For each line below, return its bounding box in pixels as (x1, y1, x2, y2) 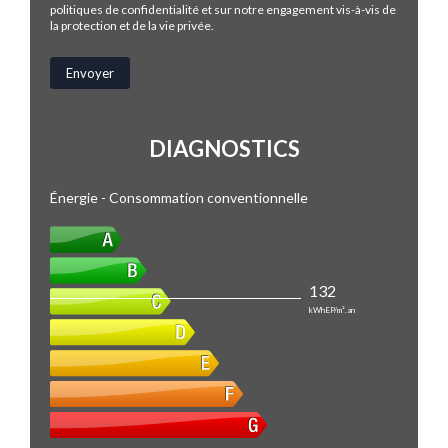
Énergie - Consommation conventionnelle (50, 188, 308, 206)
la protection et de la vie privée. (50, 18, 214, 34)
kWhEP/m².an (308, 304, 355, 315)
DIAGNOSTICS (148, 134, 300, 162)
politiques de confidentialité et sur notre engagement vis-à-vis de (50, 2, 396, 18)
